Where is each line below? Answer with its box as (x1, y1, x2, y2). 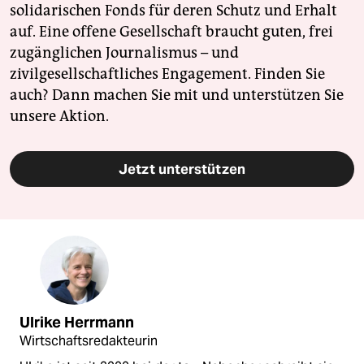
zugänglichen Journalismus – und (10, 44, 239, 63)
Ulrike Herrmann (19, 314, 134, 332)
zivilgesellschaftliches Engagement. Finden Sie (10, 65, 325, 84)
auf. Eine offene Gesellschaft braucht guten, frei (10, 23, 333, 41)
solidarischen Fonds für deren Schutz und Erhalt (10, 2, 337, 20)
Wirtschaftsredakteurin (19, 332, 158, 350)
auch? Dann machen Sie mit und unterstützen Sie (10, 86, 344, 105)
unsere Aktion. (10, 107, 109, 126)
